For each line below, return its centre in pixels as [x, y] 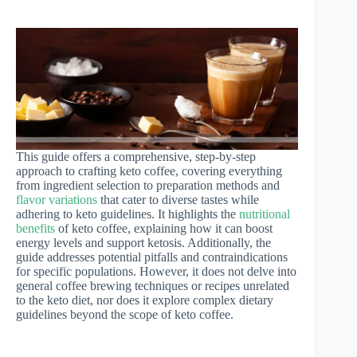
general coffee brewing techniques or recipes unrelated [153, 285]
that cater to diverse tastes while [178, 199]
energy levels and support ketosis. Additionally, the [143, 242]
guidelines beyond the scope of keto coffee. [125, 314]
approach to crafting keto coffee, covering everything [149, 171]
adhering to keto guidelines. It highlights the [127, 214]
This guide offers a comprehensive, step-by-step [136, 156]
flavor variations [57, 199]
